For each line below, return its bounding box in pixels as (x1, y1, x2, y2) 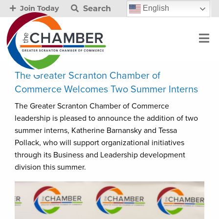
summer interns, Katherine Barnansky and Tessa (15, 126, 177, 135)
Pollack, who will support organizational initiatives (15, 138, 184, 148)
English (141, 3, 169, 12)
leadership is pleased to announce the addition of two (15, 113, 198, 123)
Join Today (18, 4, 59, 13)
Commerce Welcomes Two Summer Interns (15, 84, 198, 95)
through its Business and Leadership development (15, 150, 185, 160)
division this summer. (15, 162, 86, 172)
